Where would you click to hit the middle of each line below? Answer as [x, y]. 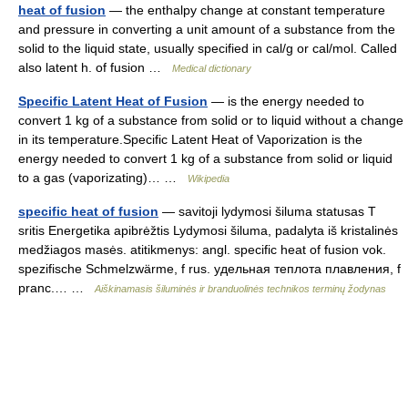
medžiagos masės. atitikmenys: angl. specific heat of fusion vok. [202, 250]
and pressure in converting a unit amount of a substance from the [207, 29]
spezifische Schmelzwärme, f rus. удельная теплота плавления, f [209, 269]
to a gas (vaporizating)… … [103, 178]
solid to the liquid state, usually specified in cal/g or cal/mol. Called [208, 48]
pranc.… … [56, 288]
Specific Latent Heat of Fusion [113, 101]
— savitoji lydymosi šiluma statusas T [267, 211]
